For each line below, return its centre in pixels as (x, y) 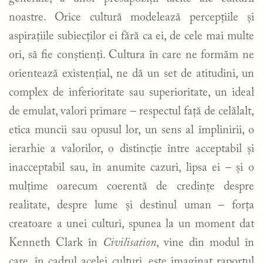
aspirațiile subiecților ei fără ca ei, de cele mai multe (131, 36)
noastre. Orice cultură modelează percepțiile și (131, 17)
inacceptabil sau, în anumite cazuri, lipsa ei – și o (131, 168)
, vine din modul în (205, 243)
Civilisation (129, 243)
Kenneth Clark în (56, 243)
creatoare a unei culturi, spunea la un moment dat (131, 224)
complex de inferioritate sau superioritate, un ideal (131, 92)
